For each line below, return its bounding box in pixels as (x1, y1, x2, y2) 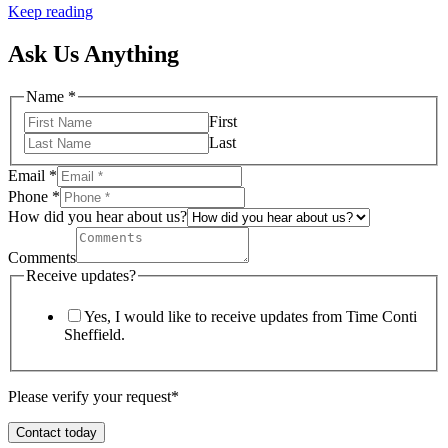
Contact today (16, 425, 97, 441)
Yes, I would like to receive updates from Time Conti (84, 308, 417, 326)
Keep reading (8, 3, 93, 21)
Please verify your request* (8, 388, 179, 406)
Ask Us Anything (8, 41, 179, 68)
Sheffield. (64, 326, 125, 344)
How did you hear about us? (8, 207, 187, 225)
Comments (8, 248, 76, 266)
